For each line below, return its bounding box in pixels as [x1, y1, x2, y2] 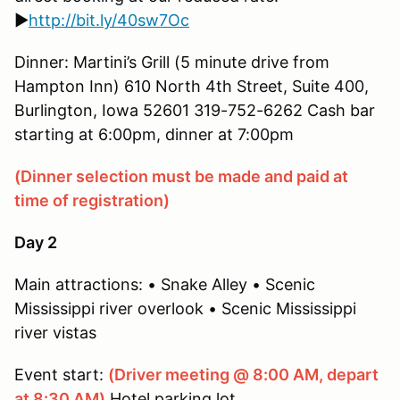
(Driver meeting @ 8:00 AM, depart [108, 364, 379, 384]
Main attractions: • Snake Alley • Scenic [14, 274, 315, 294]
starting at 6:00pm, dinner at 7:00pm [14, 124, 294, 144]
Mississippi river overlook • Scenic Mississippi [14, 298, 356, 318]
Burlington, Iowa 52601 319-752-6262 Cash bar [14, 100, 375, 120]
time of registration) [14, 190, 170, 210]
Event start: [14, 364, 108, 384]
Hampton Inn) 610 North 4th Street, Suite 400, [14, 76, 369, 96]
